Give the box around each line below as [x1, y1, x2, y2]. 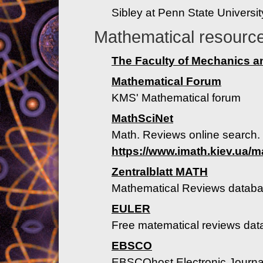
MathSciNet [112, 112, 173, 124]
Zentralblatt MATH [112, 165, 208, 178]
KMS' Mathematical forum [112, 91, 241, 104]
